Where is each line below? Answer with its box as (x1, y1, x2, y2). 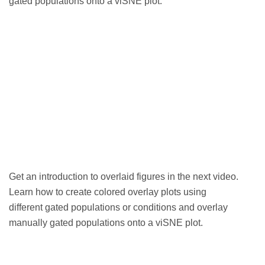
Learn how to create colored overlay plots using (9, 187, 206, 198)
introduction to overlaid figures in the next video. (39, 172, 238, 182)
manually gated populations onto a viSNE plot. (9, 218, 203, 228)
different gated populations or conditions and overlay (9, 202, 228, 213)
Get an (9, 172, 39, 182)
